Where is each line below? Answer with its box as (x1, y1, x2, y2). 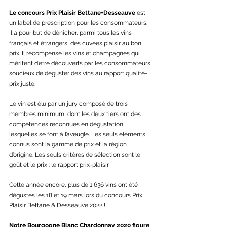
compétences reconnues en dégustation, (9, 121, 126, 128)
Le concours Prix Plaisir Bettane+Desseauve (9, 9, 135, 17)
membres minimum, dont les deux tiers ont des (9, 110, 142, 118)
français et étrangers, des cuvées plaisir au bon (9, 40, 143, 47)
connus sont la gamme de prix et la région (9, 141, 128, 148)
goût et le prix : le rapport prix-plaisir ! (9, 161, 112, 169)
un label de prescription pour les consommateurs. (9, 19, 149, 27)
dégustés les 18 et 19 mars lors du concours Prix (9, 192, 144, 199)
